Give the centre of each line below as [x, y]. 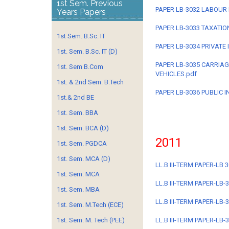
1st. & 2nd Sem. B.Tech [90, 82]
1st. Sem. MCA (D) [84, 159]
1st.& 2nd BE [75, 97]
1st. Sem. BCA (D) [83, 128]
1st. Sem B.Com [80, 67]
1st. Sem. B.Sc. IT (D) [87, 51]
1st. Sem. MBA [78, 189]
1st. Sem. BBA [77, 113]
